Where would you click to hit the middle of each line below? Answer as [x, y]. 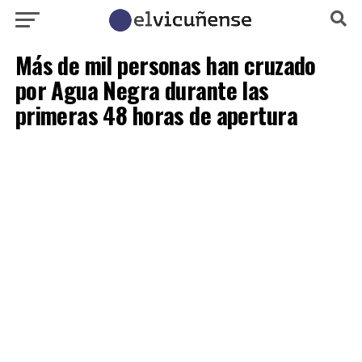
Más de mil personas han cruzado [165, 65]
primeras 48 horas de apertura [156, 115]
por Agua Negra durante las [142, 90]
